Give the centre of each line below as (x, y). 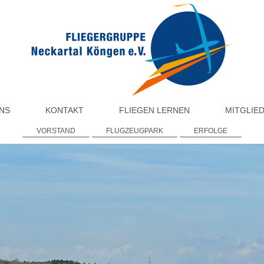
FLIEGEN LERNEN (154, 110)
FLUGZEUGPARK (135, 131)
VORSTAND (56, 131)
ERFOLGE (211, 131)
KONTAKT (65, 110)
